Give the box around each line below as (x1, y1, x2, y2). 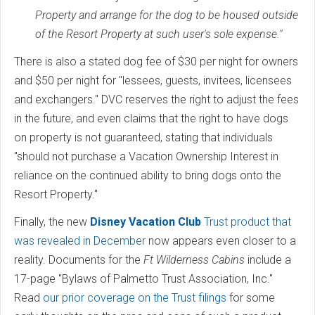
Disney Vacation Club (90, 214, 201, 229)
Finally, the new (14, 214, 90, 229)
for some (226, 290, 275, 304)
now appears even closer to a (146, 233, 296, 247)
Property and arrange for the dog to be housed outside (35, 8, 298, 22)
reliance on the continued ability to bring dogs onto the (14, 168, 281, 182)
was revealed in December (14, 233, 146, 247)
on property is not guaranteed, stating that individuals (14, 130, 273, 144)
